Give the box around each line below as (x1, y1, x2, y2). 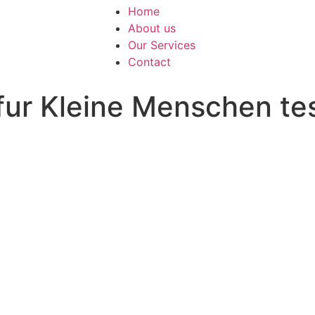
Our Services (128, 38, 195, 53)
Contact (128, 55, 171, 70)
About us (128, 21, 176, 36)
